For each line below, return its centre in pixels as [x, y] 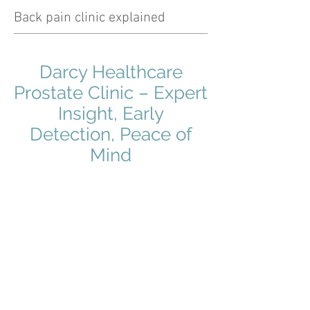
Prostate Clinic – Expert [111, 93]
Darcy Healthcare [111, 72]
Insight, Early [111, 113]
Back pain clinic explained [90, 18]
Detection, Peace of [111, 134]
